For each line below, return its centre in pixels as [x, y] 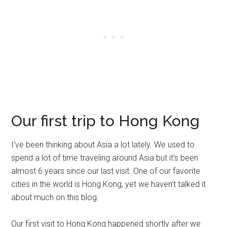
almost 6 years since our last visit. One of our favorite [106, 171]
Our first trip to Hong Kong [106, 121]
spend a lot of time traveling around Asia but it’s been [105, 158]
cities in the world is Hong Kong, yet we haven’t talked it [109, 184]
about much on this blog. [55, 197]
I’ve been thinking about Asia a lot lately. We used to [103, 144]
